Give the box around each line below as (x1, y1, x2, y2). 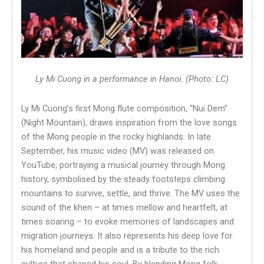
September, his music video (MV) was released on (21, 145, 214, 156)
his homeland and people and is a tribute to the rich (21, 244, 219, 255)
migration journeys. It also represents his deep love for (21, 230, 233, 241)
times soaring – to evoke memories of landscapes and (21, 216, 234, 227)
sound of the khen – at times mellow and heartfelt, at (21, 202, 227, 213)
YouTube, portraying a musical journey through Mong (21, 159, 225, 170)
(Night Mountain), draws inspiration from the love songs (21, 117, 237, 128)
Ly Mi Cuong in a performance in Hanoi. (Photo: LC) (35, 73, 229, 84)
